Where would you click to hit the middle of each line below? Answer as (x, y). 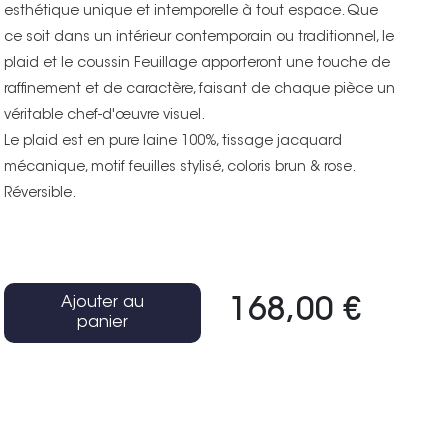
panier (103, 322)
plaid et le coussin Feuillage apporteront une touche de (197, 63)
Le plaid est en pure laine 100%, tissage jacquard (173, 141)
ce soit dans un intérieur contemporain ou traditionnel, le (199, 37)
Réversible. (40, 193)
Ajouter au (103, 302)
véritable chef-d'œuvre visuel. (105, 115)
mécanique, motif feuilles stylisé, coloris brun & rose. (179, 167)
